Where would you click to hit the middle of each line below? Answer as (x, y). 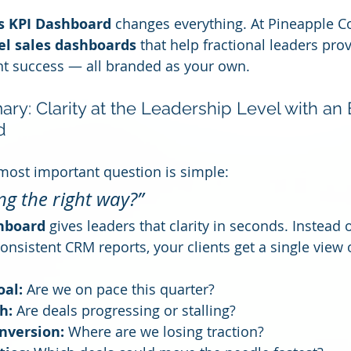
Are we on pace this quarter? (119, 289)
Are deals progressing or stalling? (124, 310)
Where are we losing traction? (164, 331)
